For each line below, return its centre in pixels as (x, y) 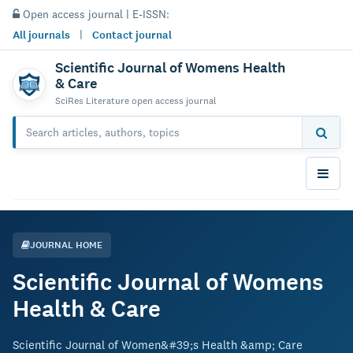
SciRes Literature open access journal (136, 100)
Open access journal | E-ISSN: (95, 14)
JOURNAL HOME (66, 245)
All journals (41, 35)
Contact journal (132, 35)
